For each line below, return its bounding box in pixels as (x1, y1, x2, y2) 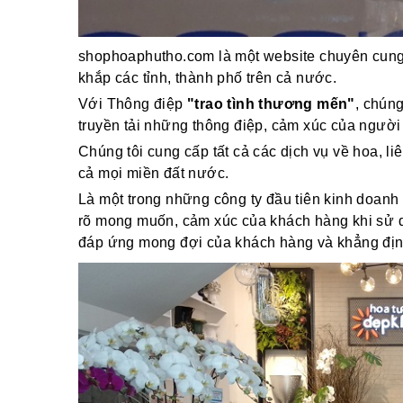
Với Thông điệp (78, 96, 187, 112)
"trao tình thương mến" (187, 96, 355, 112)
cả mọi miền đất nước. (78, 166, 229, 182)
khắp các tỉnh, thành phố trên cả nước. (78, 70, 337, 86)
